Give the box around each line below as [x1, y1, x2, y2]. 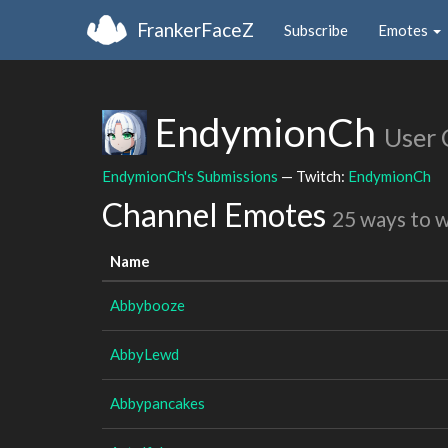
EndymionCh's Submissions [102, 166, 278, 185]
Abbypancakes [110, 393, 205, 412]
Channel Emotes [102, 195, 332, 234]
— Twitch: [278, 166, 348, 185]
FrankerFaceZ [137, 17, 254, 41]
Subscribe [284, 20, 348, 39]
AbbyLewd [110, 344, 179, 363]
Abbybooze [110, 295, 185, 314]
